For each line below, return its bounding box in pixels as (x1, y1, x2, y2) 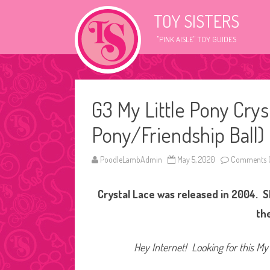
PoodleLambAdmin (100, 154, 162, 165)
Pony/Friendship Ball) (92, 121, 264, 148)
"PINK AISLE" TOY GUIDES (157, 34, 236, 44)
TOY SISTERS (154, 10, 239, 32)
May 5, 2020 (177, 154, 215, 165)
